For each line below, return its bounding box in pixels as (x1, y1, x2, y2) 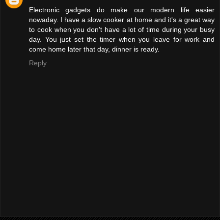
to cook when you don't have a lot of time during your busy (29, 26, 215, 34)
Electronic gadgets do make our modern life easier (29, 6, 215, 14)
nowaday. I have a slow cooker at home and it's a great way (29, 16, 215, 24)
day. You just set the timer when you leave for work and (29, 35, 215, 44)
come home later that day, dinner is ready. (29, 45, 160, 54)
